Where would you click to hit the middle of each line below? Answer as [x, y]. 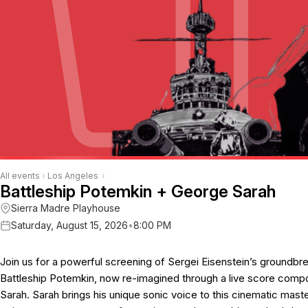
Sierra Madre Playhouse [66, 208]
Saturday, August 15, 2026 [69, 225]
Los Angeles [73, 176]
